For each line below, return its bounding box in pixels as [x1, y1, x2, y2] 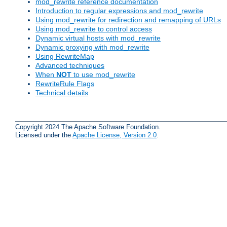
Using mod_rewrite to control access [35, 25, 152, 33]
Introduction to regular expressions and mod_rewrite [35, 7, 203, 15]
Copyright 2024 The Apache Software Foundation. [15, 123, 161, 131]
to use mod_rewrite [71, 70, 135, 79]
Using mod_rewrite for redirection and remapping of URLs [35, 16, 221, 24]
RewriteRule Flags [35, 80, 94, 88]
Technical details [35, 89, 88, 97]
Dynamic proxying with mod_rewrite [35, 43, 149, 52]
